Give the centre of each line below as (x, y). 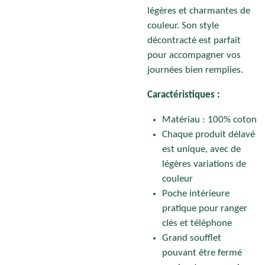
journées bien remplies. (195, 71)
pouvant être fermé (202, 253)
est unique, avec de (201, 149)
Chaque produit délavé (209, 135)
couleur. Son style (183, 26)
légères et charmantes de (199, 12)
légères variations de (204, 164)
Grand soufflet (192, 238)
